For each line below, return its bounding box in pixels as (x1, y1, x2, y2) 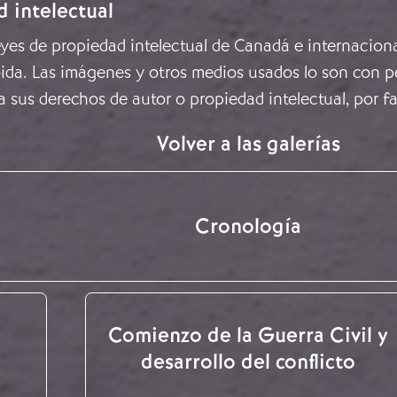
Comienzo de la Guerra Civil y (108, 321, 388, 348)
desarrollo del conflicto (141, 347, 355, 375)
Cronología (195, 213, 301, 240)
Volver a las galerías (156, 129, 340, 157)
